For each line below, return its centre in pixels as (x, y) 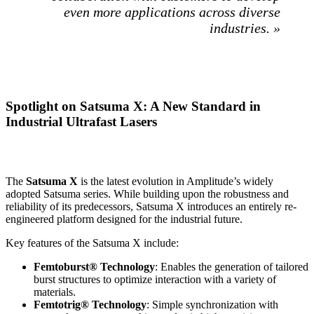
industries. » (245, 28)
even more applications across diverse (172, 12)
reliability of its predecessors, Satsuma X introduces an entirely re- (151, 206)
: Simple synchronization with (212, 304)
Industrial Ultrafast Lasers (81, 121)
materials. (55, 292)
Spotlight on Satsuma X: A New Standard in (133, 106)
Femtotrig (57, 304)
